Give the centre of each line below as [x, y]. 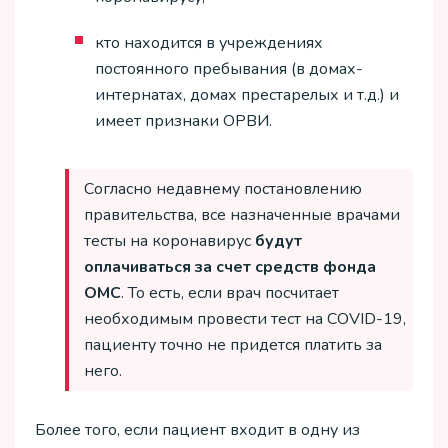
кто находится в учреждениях [209, 43]
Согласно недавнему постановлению [223, 189]
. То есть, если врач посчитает [230, 293]
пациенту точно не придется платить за [233, 345]
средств [287, 267]
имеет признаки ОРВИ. [183, 121]
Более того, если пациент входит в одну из [197, 429]
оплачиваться [137, 267]
